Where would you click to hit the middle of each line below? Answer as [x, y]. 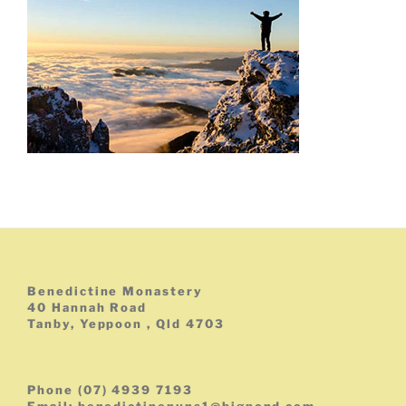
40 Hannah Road [87, 308]
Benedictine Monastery [115, 291]
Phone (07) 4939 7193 [110, 390]
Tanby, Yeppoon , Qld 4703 [126, 324]
